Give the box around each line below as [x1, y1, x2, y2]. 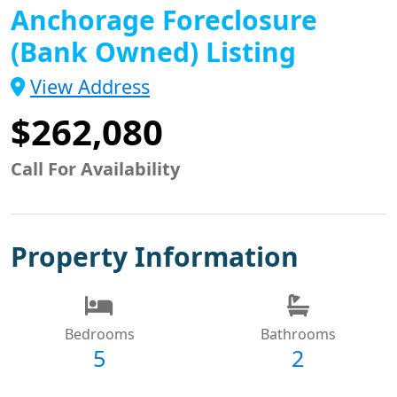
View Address [30, 73, 150, 99]
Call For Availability [11, 156, 180, 181]
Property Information [11, 237, 299, 275]
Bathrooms [260, 323, 336, 344]
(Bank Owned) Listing [11, 33, 296, 70]
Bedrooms [64, 323, 135, 344]
